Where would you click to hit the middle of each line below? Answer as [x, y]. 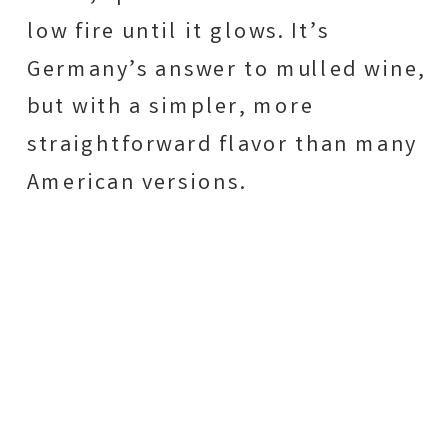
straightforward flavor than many [222, 146]
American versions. [136, 184]
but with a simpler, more [170, 108]
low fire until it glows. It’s [178, 32]
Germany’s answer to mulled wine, [226, 70]
